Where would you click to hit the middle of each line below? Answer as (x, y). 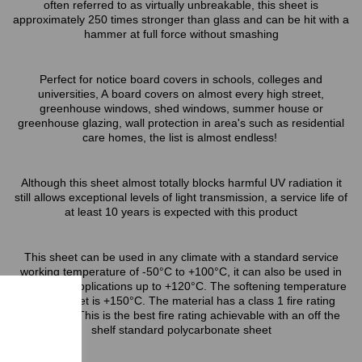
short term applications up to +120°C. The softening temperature (181, 286)
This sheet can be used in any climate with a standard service (181, 257)
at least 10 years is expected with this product (181, 212)
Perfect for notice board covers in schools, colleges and (181, 79)
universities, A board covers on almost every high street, (181, 94)
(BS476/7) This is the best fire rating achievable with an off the (181, 315)
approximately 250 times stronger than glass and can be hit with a (181, 19)
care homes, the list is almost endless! (181, 137)
